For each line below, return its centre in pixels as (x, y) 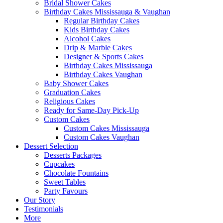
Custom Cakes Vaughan (102, 137)
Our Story (40, 200)
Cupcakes (59, 164)
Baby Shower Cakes (76, 83)
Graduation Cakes (72, 92)
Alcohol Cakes (87, 39)
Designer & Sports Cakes (104, 56)
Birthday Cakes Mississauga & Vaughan (107, 12)
